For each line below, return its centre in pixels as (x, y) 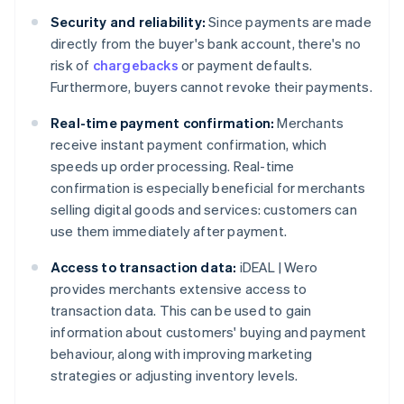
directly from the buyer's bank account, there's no (206, 44)
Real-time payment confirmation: (163, 123)
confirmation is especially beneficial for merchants (208, 188)
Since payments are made (289, 22)
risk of (72, 65)
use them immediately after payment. (169, 231)
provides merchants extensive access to (179, 289)
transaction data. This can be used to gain (181, 311)
